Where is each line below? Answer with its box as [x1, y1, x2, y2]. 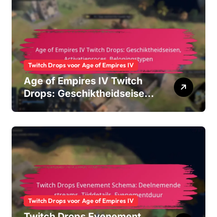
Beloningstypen [24, 113, 97, 125]
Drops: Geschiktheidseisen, [24, 88, 154, 100]
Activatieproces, [24, 100, 102, 112]
